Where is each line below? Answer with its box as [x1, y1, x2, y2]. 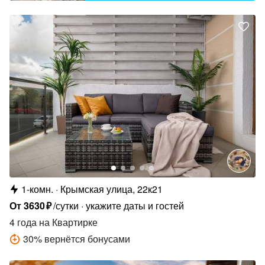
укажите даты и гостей [86, 199, 185, 213]
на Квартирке [37, 215, 98, 230]
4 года [9, 215, 37, 230]
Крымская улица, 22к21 [60, 182, 163, 196]
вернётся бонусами [44, 232, 130, 246]
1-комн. [21, 182, 53, 196]
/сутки [53, 199, 79, 213]
